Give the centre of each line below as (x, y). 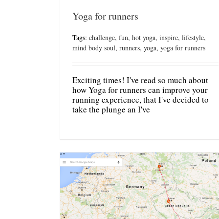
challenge (102, 38)
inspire (169, 38)
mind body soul (94, 48)
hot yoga (144, 38)
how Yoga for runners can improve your (140, 90)
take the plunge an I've (111, 109)
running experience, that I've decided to (141, 100)
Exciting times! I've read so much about (140, 80)
